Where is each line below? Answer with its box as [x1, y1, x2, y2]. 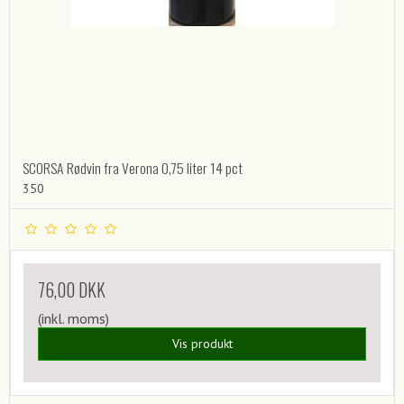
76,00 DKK [38, 276, 106, 303]
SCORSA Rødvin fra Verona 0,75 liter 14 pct [23, 157, 243, 179]
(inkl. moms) [38, 309, 109, 327]
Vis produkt [171, 335, 233, 352]
